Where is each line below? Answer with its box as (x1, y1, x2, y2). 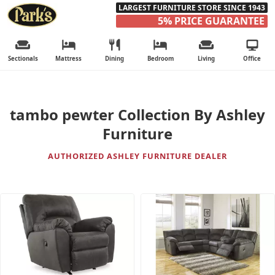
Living (198, 55, 215, 63)
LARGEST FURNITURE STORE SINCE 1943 (118, 2, 265, 13)
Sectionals (7, 55, 38, 63)
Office (243, 55, 261, 63)
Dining (105, 55, 125, 63)
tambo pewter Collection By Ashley (10, 104, 265, 125)
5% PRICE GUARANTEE (158, 14, 265, 28)
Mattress (55, 55, 82, 63)
